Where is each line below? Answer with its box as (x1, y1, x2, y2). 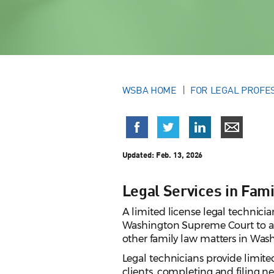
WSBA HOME (122, 84, 177, 97)
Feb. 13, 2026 (155, 150, 203, 160)
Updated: (122, 150, 156, 160)
